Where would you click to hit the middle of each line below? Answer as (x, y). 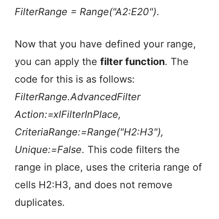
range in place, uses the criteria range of (108, 167)
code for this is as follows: (75, 79)
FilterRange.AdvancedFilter (77, 97)
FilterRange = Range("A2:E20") (86, 12)
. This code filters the (131, 150)
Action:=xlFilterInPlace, (68, 115)
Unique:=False (48, 150)
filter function (132, 62)
